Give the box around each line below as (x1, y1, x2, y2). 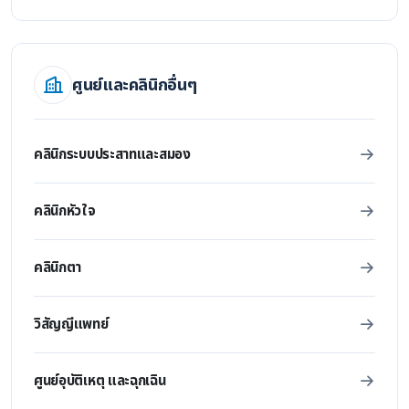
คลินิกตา (34, 257, 82, 278)
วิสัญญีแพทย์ (34, 314, 109, 335)
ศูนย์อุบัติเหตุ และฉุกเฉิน (34, 371, 166, 392)
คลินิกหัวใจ (34, 201, 96, 222)
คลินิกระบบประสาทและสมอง (34, 144, 191, 165)
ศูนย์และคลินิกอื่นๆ (72, 71, 197, 98)
